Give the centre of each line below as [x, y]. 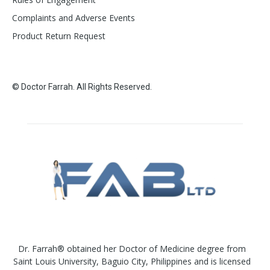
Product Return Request [59, 36]
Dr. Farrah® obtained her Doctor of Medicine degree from [132, 248]
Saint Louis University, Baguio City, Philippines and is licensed [132, 261]
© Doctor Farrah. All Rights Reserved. [82, 86]
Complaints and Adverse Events [74, 17]
